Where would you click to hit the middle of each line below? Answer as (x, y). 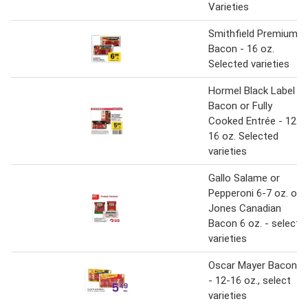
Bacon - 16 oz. (241, 49)
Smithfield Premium (253, 34)
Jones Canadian (245, 209)
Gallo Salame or (244, 178)
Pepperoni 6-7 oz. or (254, 194)
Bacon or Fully (240, 106)
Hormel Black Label (252, 91)
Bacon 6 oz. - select (254, 224)
